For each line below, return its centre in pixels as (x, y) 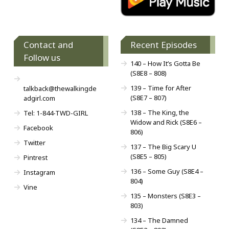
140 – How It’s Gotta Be (165, 63)
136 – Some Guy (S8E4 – (167, 171)
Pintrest (36, 157)
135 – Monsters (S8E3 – (165, 196)
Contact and (48, 44)
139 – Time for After (161, 88)
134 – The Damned (159, 220)
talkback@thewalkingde (60, 88)
